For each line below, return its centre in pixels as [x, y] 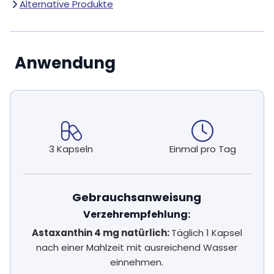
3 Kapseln [71, 149]
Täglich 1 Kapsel [206, 233]
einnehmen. [137, 262]
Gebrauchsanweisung [137, 198]
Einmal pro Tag [202, 149]
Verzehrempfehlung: [137, 215]
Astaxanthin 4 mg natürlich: [101, 233]
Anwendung [65, 63]
